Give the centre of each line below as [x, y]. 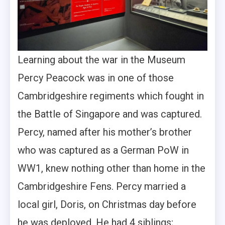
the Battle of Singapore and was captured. [110, 114]
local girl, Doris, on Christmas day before [107, 204]
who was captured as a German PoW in [103, 150]
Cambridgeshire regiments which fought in [111, 96]
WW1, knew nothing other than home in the [111, 168]
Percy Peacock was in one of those [96, 78]
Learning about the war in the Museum [101, 60]
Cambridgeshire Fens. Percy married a [102, 186]
